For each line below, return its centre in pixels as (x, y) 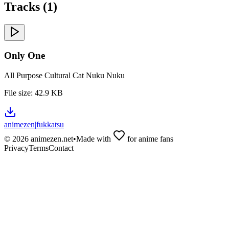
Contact (61, 148)
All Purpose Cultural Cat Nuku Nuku (64, 76)
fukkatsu (50, 125)
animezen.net (51, 139)
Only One (25, 56)
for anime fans (149, 139)
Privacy (16, 148)
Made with (95, 139)
